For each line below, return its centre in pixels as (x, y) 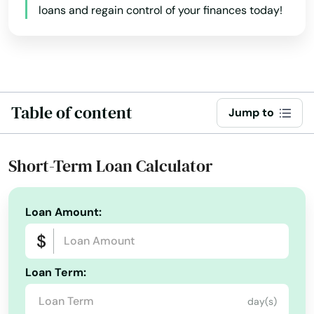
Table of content (72, 112)
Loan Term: (56, 272)
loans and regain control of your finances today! (161, 10)
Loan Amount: (63, 212)
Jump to (251, 112)
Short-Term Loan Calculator (110, 166)
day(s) (262, 301)
